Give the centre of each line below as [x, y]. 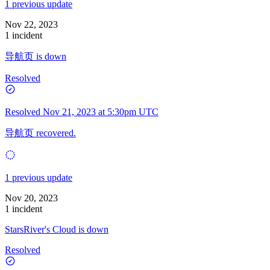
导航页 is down [36, 56]
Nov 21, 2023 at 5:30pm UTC [101, 111]
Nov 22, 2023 [31, 24]
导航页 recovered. [40, 133]
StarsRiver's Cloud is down [57, 229]
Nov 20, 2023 [31, 198]
